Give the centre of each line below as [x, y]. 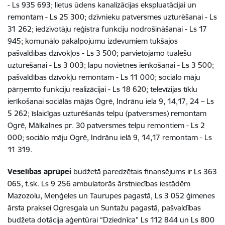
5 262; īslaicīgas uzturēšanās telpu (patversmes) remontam [107, 113]
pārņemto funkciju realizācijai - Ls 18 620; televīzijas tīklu [102, 89]
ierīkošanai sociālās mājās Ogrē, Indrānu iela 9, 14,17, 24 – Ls [111, 101]
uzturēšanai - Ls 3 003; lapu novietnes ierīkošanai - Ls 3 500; [111, 65]
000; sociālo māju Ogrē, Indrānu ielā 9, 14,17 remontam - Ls [110, 137]
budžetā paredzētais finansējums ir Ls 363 [144, 172]
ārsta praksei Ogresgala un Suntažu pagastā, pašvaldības [104, 208]
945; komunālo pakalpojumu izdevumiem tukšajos [93, 41]
